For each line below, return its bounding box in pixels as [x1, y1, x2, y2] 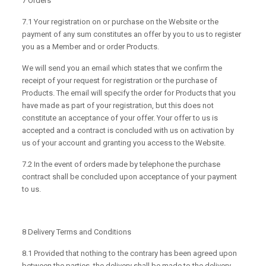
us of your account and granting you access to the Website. [22, 138, 226, 148]
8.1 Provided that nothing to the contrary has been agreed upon [22, 249, 237, 258]
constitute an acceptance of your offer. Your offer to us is [22, 113, 218, 123]
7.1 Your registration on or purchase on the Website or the [22, 17, 219, 27]
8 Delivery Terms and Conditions [22, 227, 132, 237]
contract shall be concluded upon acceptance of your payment [22, 172, 237, 182]
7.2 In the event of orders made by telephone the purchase [22, 160, 221, 169]
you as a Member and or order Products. [22, 42, 160, 52]
